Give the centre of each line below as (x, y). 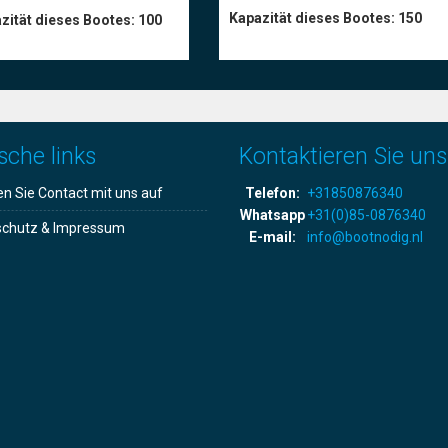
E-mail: (272, 237)
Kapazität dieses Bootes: (313, 17)
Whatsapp (272, 215)
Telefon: (272, 193)
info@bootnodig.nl (365, 237)
